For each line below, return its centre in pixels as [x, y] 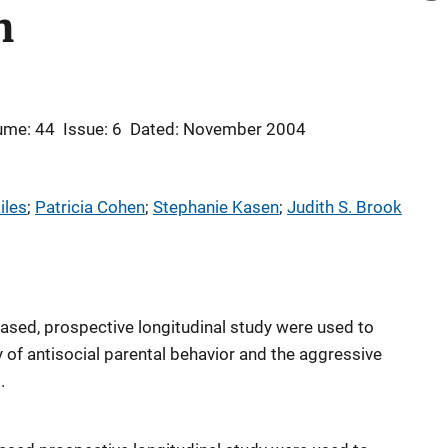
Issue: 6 [92, 129]
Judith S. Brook [344, 207]
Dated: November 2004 [218, 129]
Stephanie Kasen [216, 207]
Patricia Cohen [90, 207]
